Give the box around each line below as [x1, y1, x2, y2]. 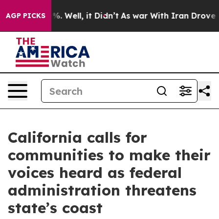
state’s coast [8, 198, 103, 217]
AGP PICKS [6, 11, 45, 20]
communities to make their [8, 146, 211, 164]
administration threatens [8, 181, 197, 199]
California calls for [8, 128, 147, 147]
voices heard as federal [8, 163, 182, 182]
